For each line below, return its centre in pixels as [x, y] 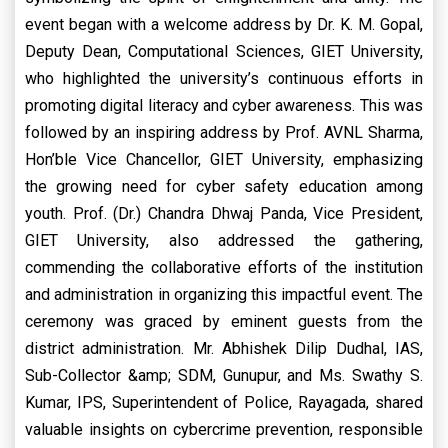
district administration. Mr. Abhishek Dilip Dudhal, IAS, [224, 349]
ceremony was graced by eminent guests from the [224, 322]
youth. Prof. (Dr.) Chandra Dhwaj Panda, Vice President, [224, 214]
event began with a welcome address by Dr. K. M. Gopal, [224, 25]
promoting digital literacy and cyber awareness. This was [224, 106]
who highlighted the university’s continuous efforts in [224, 79]
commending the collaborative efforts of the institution [224, 268]
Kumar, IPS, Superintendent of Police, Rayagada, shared [224, 403]
